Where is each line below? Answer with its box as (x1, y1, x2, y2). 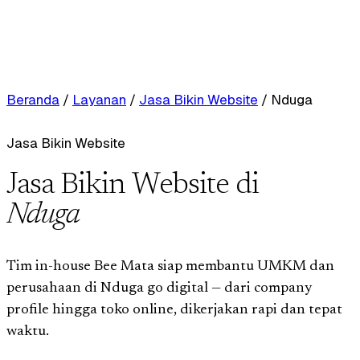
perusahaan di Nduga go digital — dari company (6, 280, 312, 296)
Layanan (72, 91, 126, 108)
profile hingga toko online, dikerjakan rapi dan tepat (6, 302, 342, 317)
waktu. (6, 324, 49, 339)
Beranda (6, 91, 59, 108)
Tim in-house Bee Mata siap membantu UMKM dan (6, 259, 334, 274)
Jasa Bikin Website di (6, 170, 260, 201)
